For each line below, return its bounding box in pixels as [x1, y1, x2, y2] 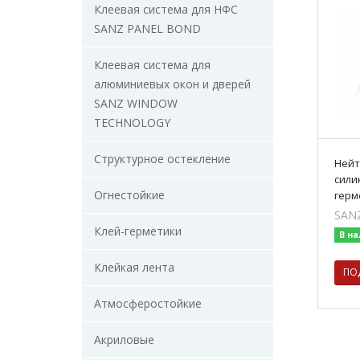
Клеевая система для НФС [94, 2, 238, 17]
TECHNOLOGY [94, 115, 170, 130]
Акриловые [94, 332, 154, 347]
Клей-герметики [94, 223, 182, 239]
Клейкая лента [94, 260, 174, 275]
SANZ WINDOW [94, 96, 178, 111]
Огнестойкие [94, 187, 165, 202]
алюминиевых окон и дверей [94, 76, 251, 92]
